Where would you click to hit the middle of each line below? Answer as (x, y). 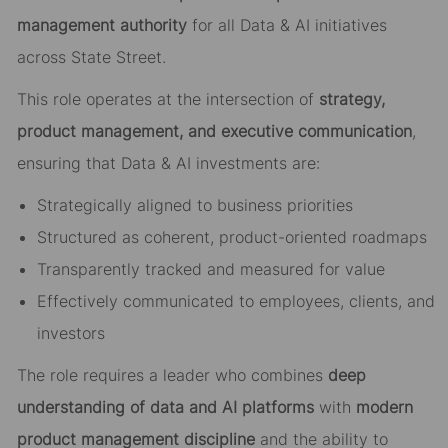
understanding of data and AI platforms (165, 407)
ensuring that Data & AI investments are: (168, 163)
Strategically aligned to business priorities (194, 205)
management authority (101, 25)
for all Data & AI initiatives (286, 25)
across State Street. (91, 57)
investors (70, 333)
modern (384, 407)
